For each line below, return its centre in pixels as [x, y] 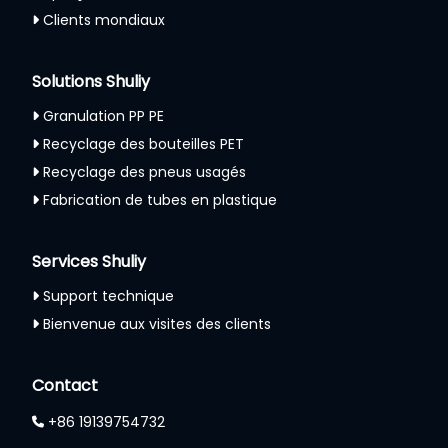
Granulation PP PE [103, 115]
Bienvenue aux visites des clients [157, 323]
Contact [65, 385]
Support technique [108, 295]
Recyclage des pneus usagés [144, 171]
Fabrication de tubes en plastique [160, 199]
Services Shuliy [89, 261]
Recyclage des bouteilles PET [143, 143]
